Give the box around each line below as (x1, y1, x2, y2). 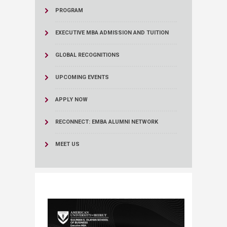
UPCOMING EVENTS (55, 74, 109, 81)
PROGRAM (55, 7, 83, 14)
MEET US (55, 141, 80, 147)
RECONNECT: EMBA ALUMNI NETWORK (55, 119, 158, 125)
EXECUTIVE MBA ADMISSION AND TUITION (55, 29, 169, 36)
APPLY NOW (55, 96, 88, 103)
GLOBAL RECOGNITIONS (55, 52, 120, 58)
